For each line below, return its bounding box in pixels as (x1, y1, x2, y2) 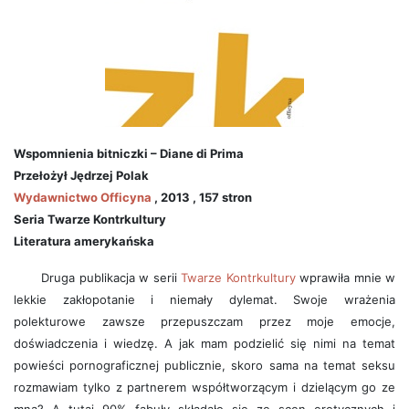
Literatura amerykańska (14, 234, 154, 248)
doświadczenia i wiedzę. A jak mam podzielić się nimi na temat (14, 336, 395, 351)
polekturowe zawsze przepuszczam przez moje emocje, (14, 314, 395, 329)
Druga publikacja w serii (41, 270, 181, 285)
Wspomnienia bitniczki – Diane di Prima (14, 146, 244, 161)
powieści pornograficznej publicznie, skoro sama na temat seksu (14, 358, 395, 372)
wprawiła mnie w (295, 270, 395, 285)
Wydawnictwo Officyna (14, 190, 152, 204)
